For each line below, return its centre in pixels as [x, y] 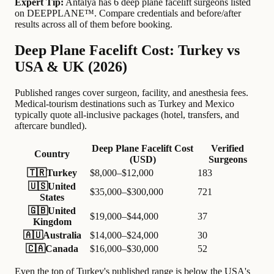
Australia [62, 235]
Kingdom [52, 221]
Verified [228, 148]
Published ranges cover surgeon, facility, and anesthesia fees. [131, 92]
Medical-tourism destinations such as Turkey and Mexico [124, 103]
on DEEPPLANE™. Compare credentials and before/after [128, 13]
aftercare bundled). [51, 125]
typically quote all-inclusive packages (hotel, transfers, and [127, 114]
